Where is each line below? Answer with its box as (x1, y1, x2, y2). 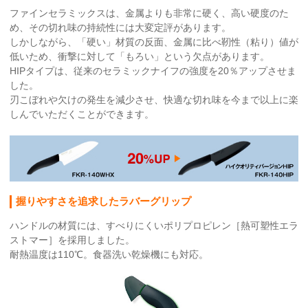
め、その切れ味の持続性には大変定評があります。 (10, 21, 231, 33)
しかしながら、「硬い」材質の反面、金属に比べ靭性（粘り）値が (10, 36, 298, 47)
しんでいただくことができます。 (10, 108, 154, 120)
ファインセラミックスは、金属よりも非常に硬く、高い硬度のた (10, 7, 289, 19)
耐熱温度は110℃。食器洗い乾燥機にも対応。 (10, 248, 208, 260)
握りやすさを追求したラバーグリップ (16, 195, 191, 207)
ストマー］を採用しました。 (10, 234, 135, 245)
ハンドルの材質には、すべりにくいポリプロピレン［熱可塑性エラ (10, 219, 298, 231)
